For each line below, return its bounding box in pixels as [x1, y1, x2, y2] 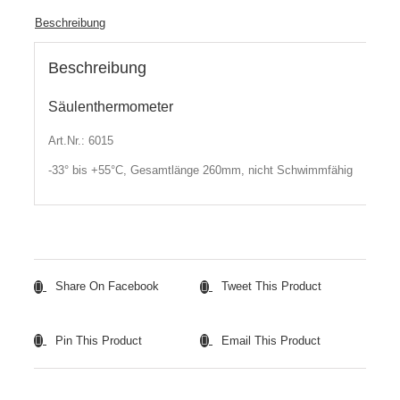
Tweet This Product [221, 279, 321, 294]
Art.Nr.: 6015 [47, 133, 113, 147]
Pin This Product [55, 333, 142, 347]
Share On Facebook [55, 279, 159, 294]
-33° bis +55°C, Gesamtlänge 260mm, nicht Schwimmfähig [47, 162, 353, 177]
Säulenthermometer [47, 98, 173, 114]
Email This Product [221, 333, 321, 347]
